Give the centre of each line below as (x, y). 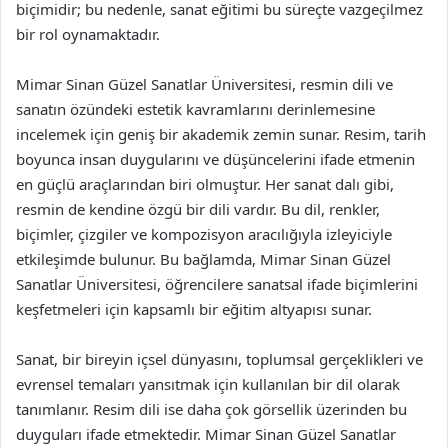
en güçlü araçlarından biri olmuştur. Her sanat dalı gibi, (205, 184)
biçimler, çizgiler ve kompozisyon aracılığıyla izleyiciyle (204, 234)
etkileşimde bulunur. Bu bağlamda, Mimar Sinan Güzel (203, 259)
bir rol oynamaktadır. (88, 34)
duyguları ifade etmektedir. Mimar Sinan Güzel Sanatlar (206, 434)
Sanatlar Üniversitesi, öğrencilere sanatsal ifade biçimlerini (217, 284)
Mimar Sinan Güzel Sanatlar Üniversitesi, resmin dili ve (204, 84)
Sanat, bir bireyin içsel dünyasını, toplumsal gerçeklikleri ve (219, 359)
